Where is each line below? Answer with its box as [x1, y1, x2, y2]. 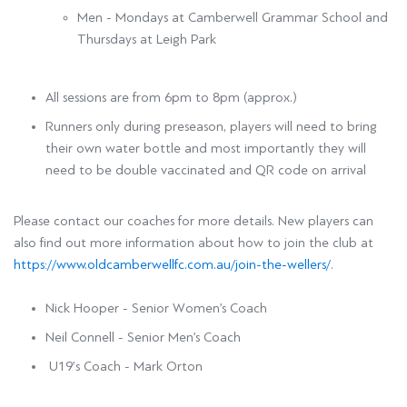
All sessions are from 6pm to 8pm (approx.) [45, 90, 297, 105]
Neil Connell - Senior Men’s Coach [45, 330, 244, 345]
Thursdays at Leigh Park [77, 32, 216, 47]
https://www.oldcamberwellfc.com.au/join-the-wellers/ [14, 257, 331, 273]
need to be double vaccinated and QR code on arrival [45, 163, 366, 178]
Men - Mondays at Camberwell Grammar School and [77, 10, 388, 25]
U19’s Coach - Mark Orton [45, 359, 203, 374]
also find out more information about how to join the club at [14, 235, 373, 251]
